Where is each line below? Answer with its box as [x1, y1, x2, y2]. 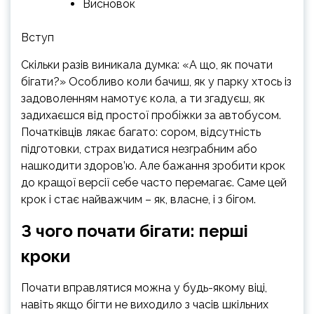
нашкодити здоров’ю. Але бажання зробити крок [21, 159, 285, 172]
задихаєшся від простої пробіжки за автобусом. [21, 109, 281, 122]
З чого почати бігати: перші [21, 221, 248, 241]
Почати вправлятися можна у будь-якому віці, [21, 281, 267, 294]
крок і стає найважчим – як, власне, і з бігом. [21, 193, 256, 206]
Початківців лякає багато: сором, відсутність [21, 125, 261, 139]
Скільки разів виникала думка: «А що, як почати [21, 58, 273, 71]
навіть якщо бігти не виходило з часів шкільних [21, 298, 268, 311]
